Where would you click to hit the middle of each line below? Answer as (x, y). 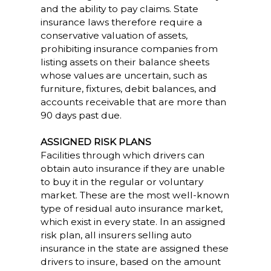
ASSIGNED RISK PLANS (96, 142)
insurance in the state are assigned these (134, 248)
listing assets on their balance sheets (125, 62)
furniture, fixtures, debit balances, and (128, 89)
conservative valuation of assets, (114, 35)
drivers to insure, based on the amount (130, 262)
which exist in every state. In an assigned (133, 222)
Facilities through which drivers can (122, 155)
